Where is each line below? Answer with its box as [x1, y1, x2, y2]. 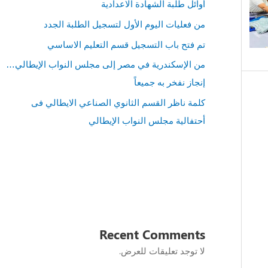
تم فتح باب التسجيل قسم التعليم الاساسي [47, 38, 205, 50]
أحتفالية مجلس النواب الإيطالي [88, 114, 205, 126]
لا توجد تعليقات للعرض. [118, 245, 205, 257]
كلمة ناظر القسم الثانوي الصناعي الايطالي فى [31, 96, 205, 108]
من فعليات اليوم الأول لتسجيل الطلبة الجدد [43, 17, 205, 30]
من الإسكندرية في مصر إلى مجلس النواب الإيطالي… [5, 58, 205, 71]
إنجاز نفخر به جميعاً [133, 76, 205, 89]
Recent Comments [99, 226, 205, 242]
